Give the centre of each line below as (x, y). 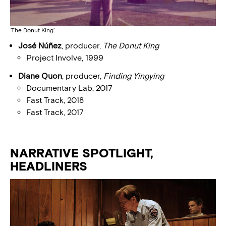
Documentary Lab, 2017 (69, 88)
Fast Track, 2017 (55, 112)
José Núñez (40, 45)
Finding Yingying (134, 76)
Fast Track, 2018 (55, 100)
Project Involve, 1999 (65, 58)
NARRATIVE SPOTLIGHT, (81, 153)
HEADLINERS (49, 166)
